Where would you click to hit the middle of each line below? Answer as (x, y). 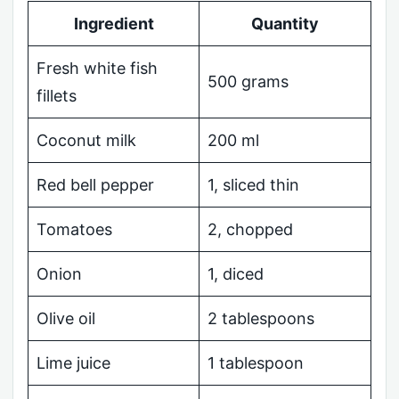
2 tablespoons (261, 318)
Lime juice (73, 362)
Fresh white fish (97, 68)
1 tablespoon (256, 362)
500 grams (248, 81)
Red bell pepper (95, 184)
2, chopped (250, 229)
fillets (57, 95)
